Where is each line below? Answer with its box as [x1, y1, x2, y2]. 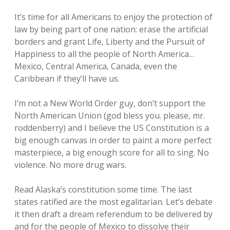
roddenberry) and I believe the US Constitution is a [14, 122, 209, 133]
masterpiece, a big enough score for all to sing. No [14, 147, 209, 158]
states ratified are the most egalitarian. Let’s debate [14, 196, 213, 207]
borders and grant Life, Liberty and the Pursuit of [14, 36, 205, 47]
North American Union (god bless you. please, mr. [14, 110, 205, 121]
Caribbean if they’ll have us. [14, 73, 120, 84]
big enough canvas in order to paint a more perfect [14, 135, 212, 146]
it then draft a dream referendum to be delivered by [14, 208, 213, 220]
